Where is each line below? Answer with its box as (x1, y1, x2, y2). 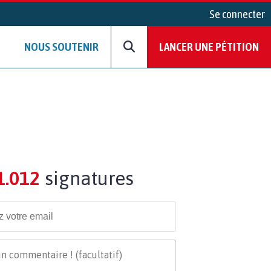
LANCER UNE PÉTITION (159, 40, 259, 54)
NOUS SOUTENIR (24, 40, 99, 54)
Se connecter (209, 7, 265, 21)
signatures (39, 166, 134, 189)
